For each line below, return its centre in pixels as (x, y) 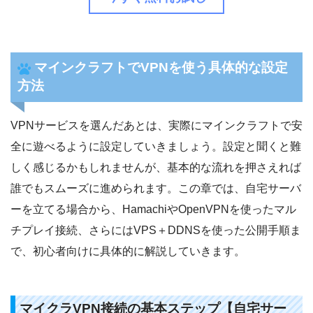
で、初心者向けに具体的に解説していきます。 (128, 252)
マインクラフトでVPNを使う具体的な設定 (161, 68)
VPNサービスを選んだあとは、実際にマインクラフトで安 (156, 126)
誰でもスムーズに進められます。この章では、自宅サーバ (156, 189)
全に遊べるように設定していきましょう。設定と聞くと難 (156, 147)
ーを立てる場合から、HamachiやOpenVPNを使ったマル (153, 210)
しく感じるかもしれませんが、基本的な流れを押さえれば (156, 168)
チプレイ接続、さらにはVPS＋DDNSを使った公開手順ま (156, 231)
